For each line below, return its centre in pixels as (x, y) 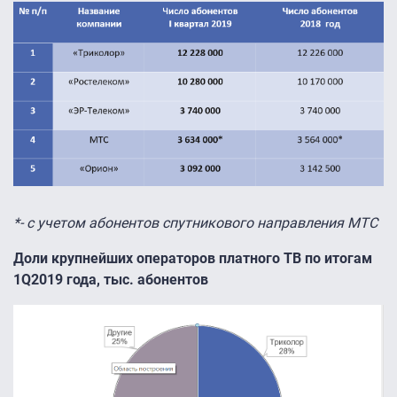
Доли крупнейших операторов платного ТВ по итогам (193, 259)
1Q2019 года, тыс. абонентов (111, 280)
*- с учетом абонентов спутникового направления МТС (195, 223)
